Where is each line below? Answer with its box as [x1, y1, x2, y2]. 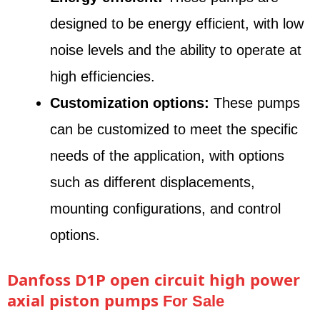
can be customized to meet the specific [50, 121, 298, 137]
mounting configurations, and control [50, 200, 281, 216]
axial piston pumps [7, 289, 163, 311]
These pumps [209, 94, 300, 111]
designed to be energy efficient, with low [50, 15, 304, 31]
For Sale [163, 291, 224, 310]
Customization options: [50, 94, 209, 111]
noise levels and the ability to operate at [50, 41, 301, 58]
